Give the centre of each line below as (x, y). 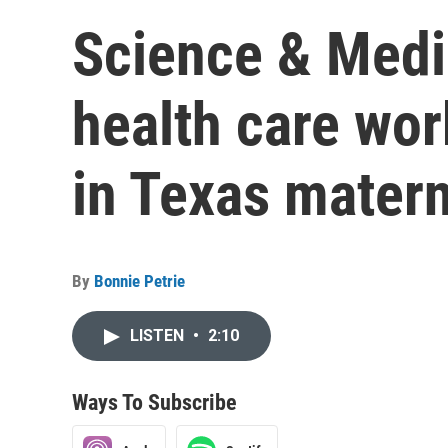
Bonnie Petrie (139, 281)
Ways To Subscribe (154, 402)
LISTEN (159, 335)
